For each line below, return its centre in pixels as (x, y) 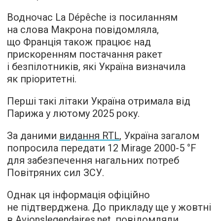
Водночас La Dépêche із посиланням (92, 17)
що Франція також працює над (79, 42)
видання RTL (89, 136)
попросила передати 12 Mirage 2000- (93, 148)
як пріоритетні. (42, 79)
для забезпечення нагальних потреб (93, 160)
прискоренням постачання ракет (85, 54)
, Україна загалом (159, 136)
